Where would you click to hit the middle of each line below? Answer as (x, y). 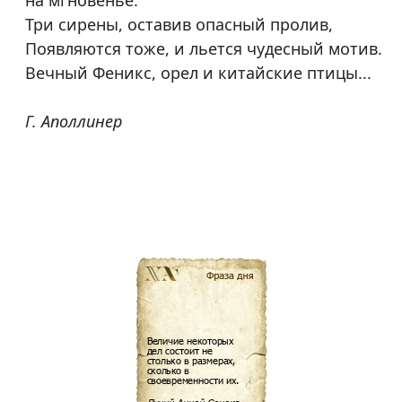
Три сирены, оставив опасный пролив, (179, 25)
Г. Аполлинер (74, 122)
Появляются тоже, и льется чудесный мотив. (204, 49)
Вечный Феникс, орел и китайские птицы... (198, 73)
